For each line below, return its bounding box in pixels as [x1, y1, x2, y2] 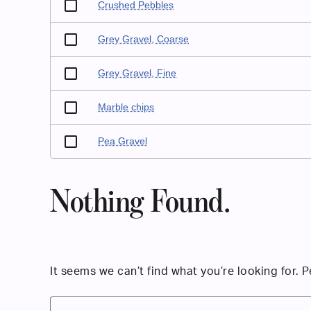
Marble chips [98, 101, 155, 112]
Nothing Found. [50, 186, 230, 219]
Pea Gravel [98, 135, 148, 146]
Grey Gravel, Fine [98, 67, 177, 78]
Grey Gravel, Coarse [98, 33, 190, 44]
